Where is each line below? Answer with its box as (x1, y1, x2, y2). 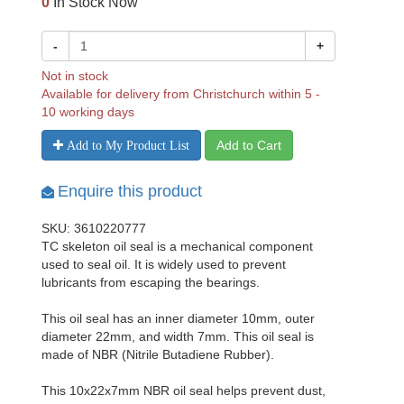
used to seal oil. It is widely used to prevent (41, 257, 286, 271)
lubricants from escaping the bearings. (41, 275, 260, 289)
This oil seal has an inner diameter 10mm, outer (41, 311, 315, 326)
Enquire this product (58, 182, 202, 200)
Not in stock (41, 69, 108, 83)
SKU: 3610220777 (41, 221, 146, 235)
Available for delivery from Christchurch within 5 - (41, 87, 320, 101)
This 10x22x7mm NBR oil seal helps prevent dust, (41, 383, 326, 398)
